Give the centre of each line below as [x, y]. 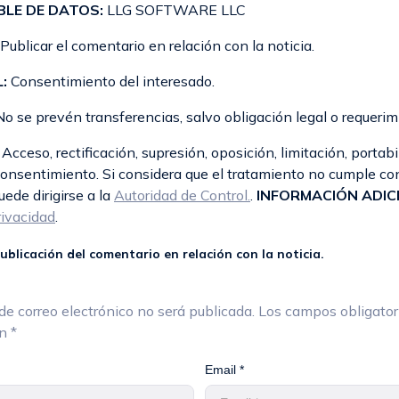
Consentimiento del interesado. [111, 81]
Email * [225, 369]
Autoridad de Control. [182, 195]
